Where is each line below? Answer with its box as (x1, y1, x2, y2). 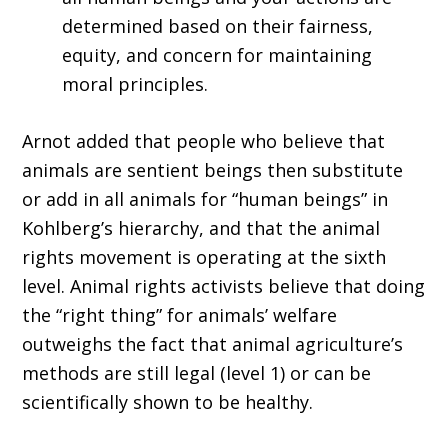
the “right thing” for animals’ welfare (22, 303, 338, 328)
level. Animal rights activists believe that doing (22, 274, 426, 299)
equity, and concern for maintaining (62, 43, 373, 68)
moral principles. (62, 72, 209, 97)
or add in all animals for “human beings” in (22, 187, 389, 212)
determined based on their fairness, (62, 14, 374, 39)
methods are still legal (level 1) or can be (22, 361, 372, 386)
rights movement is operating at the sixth (22, 245, 387, 270)
